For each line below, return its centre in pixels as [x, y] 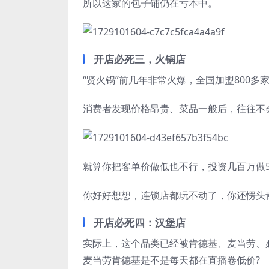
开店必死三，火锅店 [140, 59]
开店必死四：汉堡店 [140, 222]
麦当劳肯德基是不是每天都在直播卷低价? [171, 260]
